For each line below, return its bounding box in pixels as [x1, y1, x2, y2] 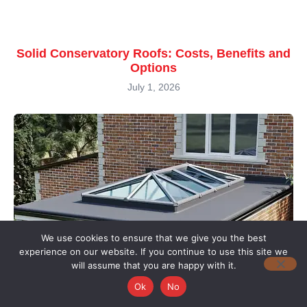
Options [130, 61, 177, 75]
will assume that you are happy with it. [71, 260, 236, 271]
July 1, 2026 [127, 82, 180, 93]
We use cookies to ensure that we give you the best [40, 232, 267, 243]
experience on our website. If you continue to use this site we [19, 246, 288, 257]
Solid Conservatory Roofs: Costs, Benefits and [16, 47, 291, 61]
